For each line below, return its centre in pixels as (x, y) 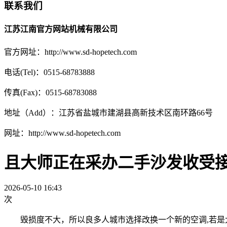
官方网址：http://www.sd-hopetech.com (70, 52)
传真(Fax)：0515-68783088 (50, 93)
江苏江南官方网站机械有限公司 (61, 29)
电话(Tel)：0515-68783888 (52, 72)
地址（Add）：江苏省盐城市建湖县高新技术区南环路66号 (108, 113)
